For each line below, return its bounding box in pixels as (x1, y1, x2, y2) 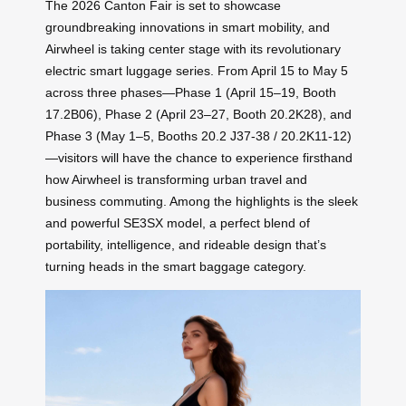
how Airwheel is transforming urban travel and (45, 171, 307, 187)
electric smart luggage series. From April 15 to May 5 (45, 63, 348, 78)
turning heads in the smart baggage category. (45, 258, 306, 274)
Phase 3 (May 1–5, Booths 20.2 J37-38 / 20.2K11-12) (45, 128, 352, 143)
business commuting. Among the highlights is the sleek (45, 193, 358, 208)
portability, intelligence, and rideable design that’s (45, 237, 326, 252)
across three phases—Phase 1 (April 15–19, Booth (45, 84, 336, 100)
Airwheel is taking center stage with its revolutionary (45, 41, 341, 56)
